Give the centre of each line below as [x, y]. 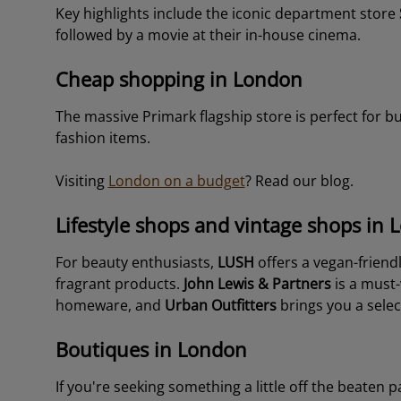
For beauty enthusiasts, [136, 262]
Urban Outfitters [220, 305]
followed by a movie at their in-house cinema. [209, 35]
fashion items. [102, 138]
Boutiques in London [151, 349]
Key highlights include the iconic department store [227, 13]
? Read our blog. [301, 181]
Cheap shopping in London [179, 79]
